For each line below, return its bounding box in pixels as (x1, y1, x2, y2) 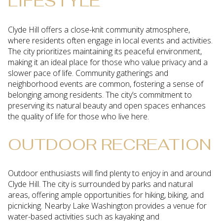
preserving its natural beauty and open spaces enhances (8, 100, 206, 111)
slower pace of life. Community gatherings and (8, 67, 168, 78)
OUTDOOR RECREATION (8, 134, 211, 155)
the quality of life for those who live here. (8, 110, 149, 122)
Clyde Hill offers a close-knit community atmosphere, (8, 24, 190, 35)
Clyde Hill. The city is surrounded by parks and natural (8, 178, 193, 189)
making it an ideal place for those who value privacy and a (8, 56, 208, 68)
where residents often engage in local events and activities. (8, 35, 213, 46)
